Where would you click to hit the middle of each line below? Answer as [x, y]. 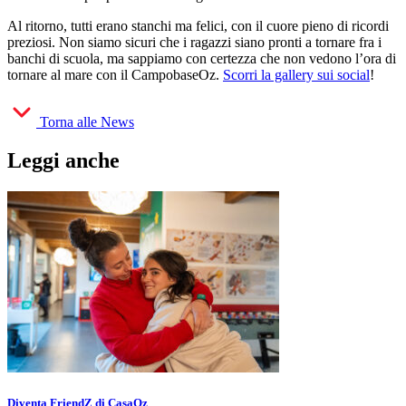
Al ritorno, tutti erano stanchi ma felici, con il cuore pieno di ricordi [198, 25]
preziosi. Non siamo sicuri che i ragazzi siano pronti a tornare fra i [194, 42]
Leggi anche [63, 160]
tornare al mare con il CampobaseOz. [115, 74]
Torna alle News [87, 121]
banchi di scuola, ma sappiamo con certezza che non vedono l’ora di [202, 58]
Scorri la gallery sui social [296, 74]
